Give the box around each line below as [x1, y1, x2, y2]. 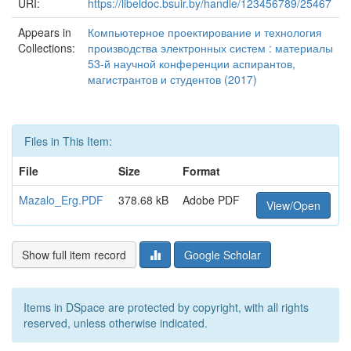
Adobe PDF [183, 192, 240, 208]
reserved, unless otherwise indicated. [24, 315, 208, 331]
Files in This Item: [24, 133, 112, 149]
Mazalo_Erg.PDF [19, 192, 103, 208]
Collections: [18, 40, 75, 56]
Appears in [18, 24, 71, 40]
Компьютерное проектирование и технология [88, 24, 322, 40]
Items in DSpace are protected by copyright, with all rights [24, 299, 309, 315]
